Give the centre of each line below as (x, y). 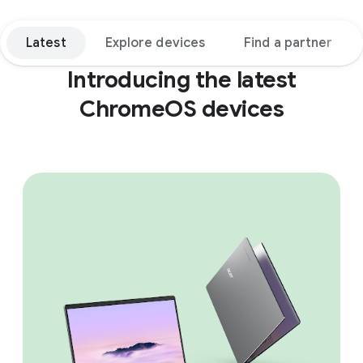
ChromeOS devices (181, 109)
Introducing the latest (181, 80)
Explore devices (155, 43)
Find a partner (288, 43)
